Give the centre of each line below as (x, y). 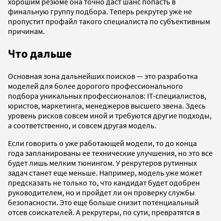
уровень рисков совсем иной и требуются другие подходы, (110, 116)
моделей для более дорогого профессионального (95, 86)
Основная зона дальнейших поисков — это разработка (103, 76)
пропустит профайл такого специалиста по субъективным (109, 21)
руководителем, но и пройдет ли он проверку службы (101, 193)
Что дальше (40, 54)
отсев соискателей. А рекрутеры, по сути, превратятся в (104, 212)
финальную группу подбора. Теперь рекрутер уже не (100, 12)
